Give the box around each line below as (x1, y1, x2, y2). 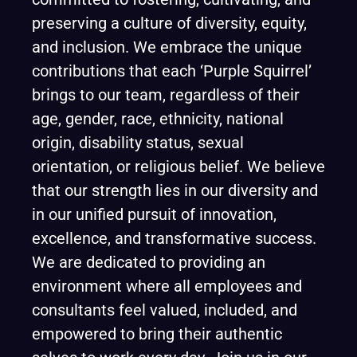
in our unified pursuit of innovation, (32, 205, 277, 224)
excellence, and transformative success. (32, 229, 316, 248)
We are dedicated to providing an (32, 253, 265, 272)
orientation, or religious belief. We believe (32, 157, 325, 176)
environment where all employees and (32, 277, 302, 296)
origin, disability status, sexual (32, 133, 244, 152)
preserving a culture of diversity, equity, (32, 14, 307, 33)
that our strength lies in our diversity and (32, 181, 318, 200)
